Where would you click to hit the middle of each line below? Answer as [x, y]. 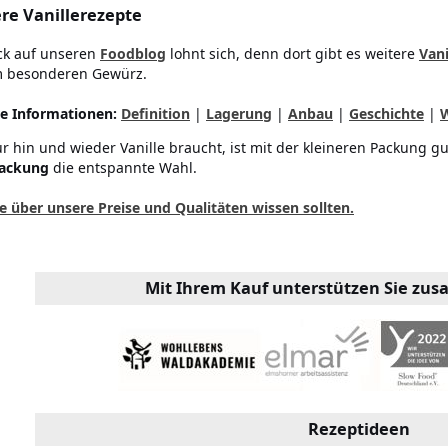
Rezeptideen [359, 428]
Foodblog [133, 53]
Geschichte [386, 113]
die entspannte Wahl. [123, 167]
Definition [155, 113]
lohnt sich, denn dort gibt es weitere [292, 53]
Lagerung [239, 113]
